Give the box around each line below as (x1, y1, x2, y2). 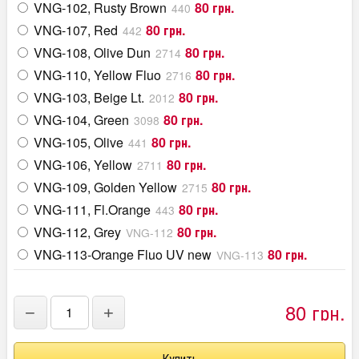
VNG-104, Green (34, 111, 129, 130)
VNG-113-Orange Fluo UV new (34, 245, 212, 264)
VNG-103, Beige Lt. (34, 88, 144, 107)
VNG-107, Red (34, 21, 118, 40)
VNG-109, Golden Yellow (34, 178, 177, 197)
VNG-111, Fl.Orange (34, 200, 151, 220)
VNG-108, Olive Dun (34, 43, 151, 63)
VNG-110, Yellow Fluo (34, 66, 161, 85)
